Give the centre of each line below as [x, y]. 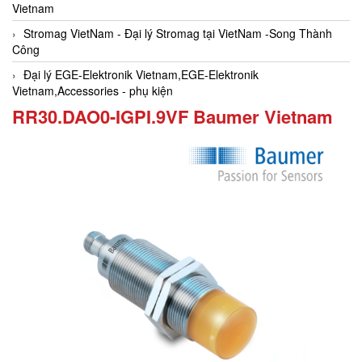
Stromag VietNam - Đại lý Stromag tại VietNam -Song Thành [178, 34]
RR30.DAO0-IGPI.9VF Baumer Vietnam [173, 117]
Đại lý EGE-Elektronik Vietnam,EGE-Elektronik [141, 75]
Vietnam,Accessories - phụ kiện [93, 91]
